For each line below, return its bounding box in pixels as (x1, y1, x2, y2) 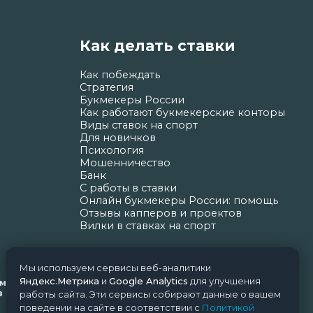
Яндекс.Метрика (20, 275, 99, 286)
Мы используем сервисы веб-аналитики (20, 262, 211, 273)
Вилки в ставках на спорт (79, 219, 216, 233)
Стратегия (79, 81, 133, 94)
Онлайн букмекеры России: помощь (79, 194, 278, 208)
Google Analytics (109, 275, 188, 286)
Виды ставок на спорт (79, 119, 198, 132)
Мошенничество (79, 156, 170, 170)
